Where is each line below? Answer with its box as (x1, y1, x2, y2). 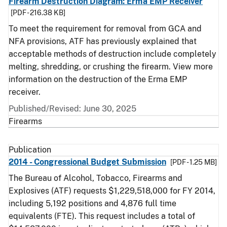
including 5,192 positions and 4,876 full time (9, 199, 176, 208)
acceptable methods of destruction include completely (9, 49, 216, 59)
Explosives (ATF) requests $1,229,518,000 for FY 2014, (9, 186, 215, 196)
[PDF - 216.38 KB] (11, 9, 65, 17)
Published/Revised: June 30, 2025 (9, 104, 136, 113)
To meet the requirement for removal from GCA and (9, 24, 202, 33)
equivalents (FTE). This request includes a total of (9, 211, 195, 221)
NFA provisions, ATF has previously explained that (9, 36, 197, 46)
